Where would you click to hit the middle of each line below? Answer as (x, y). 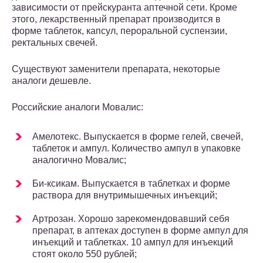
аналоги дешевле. (51, 81)
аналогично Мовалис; (79, 160)
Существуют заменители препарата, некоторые (116, 69)
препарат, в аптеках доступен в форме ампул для (140, 231)
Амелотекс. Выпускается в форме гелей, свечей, (138, 137)
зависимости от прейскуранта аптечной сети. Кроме (124, 8)
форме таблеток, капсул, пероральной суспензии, (119, 31)
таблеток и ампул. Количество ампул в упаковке (136, 149)
